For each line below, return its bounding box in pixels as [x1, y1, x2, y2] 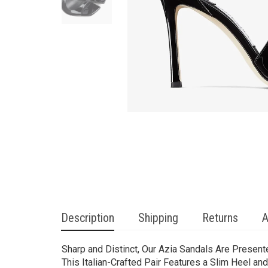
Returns [202, 211, 238, 226]
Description [61, 211, 114, 226]
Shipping [138, 211, 178, 226]
